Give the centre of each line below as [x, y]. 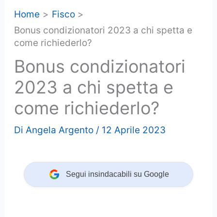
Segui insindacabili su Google [117, 174]
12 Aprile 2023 [134, 130]
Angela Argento [60, 130]
